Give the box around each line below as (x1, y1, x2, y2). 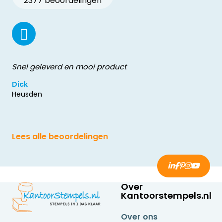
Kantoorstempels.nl (121, 189, 212, 202)
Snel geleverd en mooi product (12, 61, 126, 72)
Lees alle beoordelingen (12, 131, 108, 143)
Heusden (12, 89, 42, 100)
